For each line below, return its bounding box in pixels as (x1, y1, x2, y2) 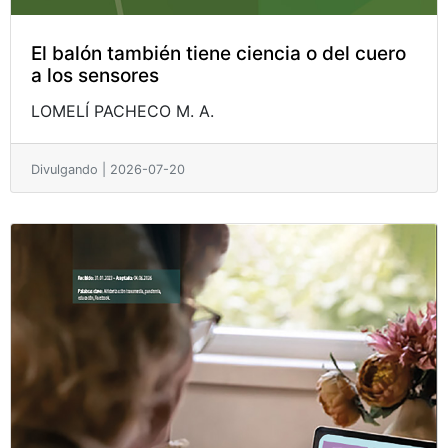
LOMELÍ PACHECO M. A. (31, 100, 214, 121)
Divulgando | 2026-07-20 (31, 161, 185, 177)
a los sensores (31, 63, 159, 87)
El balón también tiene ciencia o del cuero (31, 41, 406, 65)
